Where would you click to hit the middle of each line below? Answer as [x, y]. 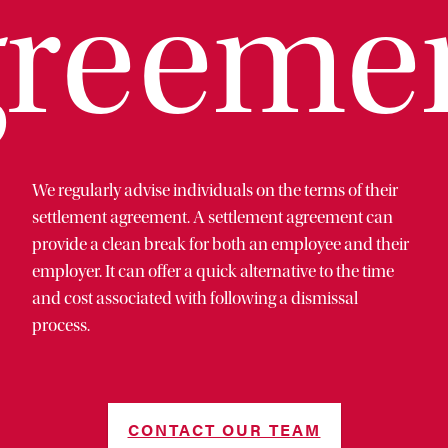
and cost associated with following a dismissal [195, 299]
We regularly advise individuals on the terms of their [215, 191]
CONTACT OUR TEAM [224, 430]
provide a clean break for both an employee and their [220, 245]
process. [61, 326]
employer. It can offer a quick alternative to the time [213, 272]
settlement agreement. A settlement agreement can [212, 218]
